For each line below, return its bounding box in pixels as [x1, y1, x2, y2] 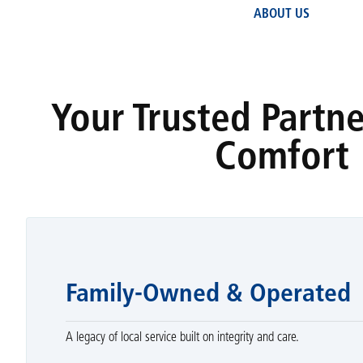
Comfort [214, 139, 349, 179]
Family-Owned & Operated [65, 281, 351, 308]
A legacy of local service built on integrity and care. [65, 331, 299, 344]
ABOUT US [254, 8, 310, 22]
